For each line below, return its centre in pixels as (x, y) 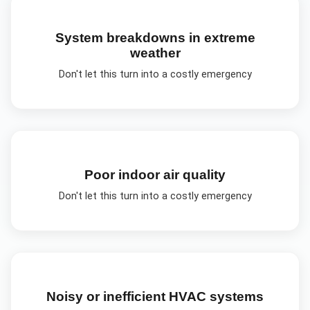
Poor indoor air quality (155, 175)
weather (155, 53)
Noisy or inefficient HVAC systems (155, 297)
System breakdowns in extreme (155, 37)
